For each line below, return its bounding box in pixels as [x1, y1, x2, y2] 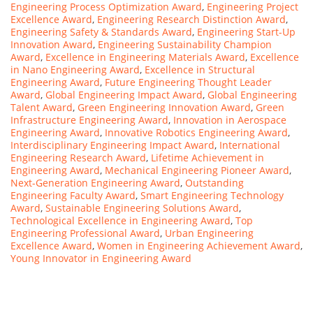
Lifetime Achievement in [151, 150, 264, 164]
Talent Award [10, 100, 73, 114]
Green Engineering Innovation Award [78, 100, 251, 114]
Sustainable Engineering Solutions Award [45, 201, 239, 214]
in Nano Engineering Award [10, 62, 140, 76]
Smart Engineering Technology [140, 188, 284, 202]
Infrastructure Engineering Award [10, 112, 168, 126]
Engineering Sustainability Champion [98, 37, 272, 51]
